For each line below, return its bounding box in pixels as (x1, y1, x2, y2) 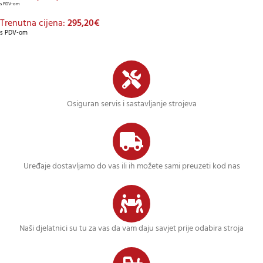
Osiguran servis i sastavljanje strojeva (66, 97, 197, 112)
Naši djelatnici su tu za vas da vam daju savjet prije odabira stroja (19, 222, 244, 236)
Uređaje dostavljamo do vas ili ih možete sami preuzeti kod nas (23, 160, 240, 174)
